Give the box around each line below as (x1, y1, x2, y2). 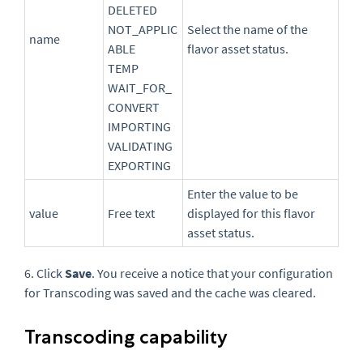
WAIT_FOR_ (108, 79, 172, 96)
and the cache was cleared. (171, 284, 316, 301)
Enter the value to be (187, 186, 298, 203)
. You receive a (92, 265, 170, 282)
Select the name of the (187, 21, 308, 38)
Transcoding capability (24, 325, 228, 349)
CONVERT (108, 99, 160, 116)
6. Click (24, 265, 65, 282)
